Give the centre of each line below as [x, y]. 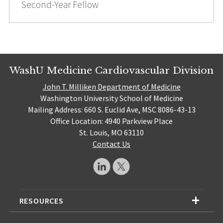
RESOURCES [41, 201]
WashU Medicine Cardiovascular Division [111, 70]
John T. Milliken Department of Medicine [111, 86]
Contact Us [111, 144]
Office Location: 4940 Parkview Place [111, 121]
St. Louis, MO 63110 [111, 132]
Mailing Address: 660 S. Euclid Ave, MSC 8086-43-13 [111, 109]
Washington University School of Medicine [111, 98]
